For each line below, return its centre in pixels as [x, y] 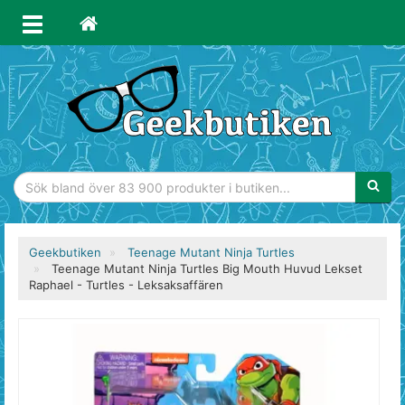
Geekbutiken [65, 252]
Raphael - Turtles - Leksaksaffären [126, 285]
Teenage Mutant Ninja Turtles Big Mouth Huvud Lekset [207, 268]
